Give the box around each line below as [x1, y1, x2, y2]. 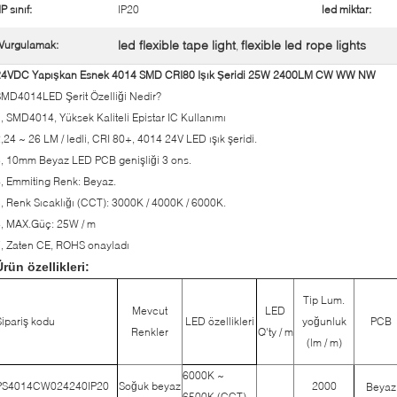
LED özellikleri [184, 315, 254, 328]
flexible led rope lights [241, 37, 366, 52]
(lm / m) [306, 336, 342, 349]
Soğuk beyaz [119, 379, 181, 393]
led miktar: [322, 3, 371, 16]
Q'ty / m [257, 325, 293, 339]
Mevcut [132, 304, 167, 317]
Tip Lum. [303, 293, 345, 307]
